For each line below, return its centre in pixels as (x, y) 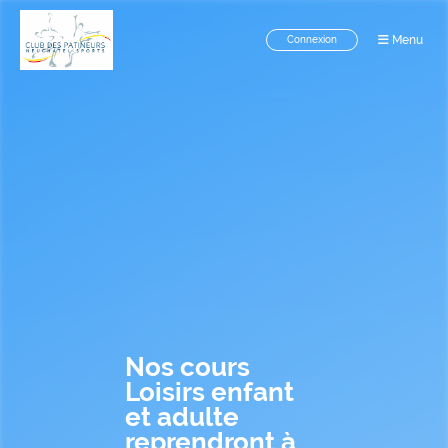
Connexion (312, 39)
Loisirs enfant (209, 392)
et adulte (182, 417)
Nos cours (187, 367)
